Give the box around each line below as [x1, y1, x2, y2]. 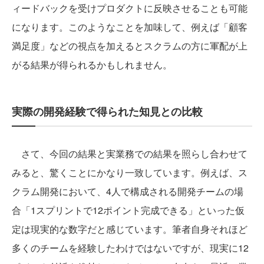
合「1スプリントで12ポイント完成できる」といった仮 [12, 203, 245, 217]
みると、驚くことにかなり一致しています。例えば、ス [12, 165, 247, 179]
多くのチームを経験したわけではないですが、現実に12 [12, 240, 249, 255]
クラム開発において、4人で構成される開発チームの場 [12, 184, 243, 198]
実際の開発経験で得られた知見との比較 [12, 103, 203, 119]
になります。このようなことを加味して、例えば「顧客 [12, 19, 247, 34]
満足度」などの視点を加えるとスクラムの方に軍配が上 [12, 38, 247, 52]
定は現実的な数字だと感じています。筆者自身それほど [12, 222, 247, 236]
